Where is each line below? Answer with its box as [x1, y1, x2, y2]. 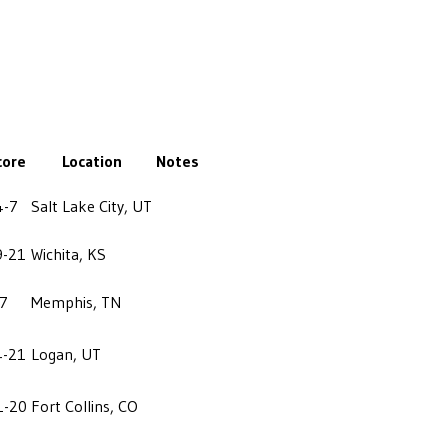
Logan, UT [31, 343, 101, 364]
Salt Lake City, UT [31, 195, 152, 216]
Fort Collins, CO [31, 395, 138, 416]
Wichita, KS [31, 243, 106, 264]
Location [61, 150, 122, 171]
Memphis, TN [31, 291, 121, 312]
